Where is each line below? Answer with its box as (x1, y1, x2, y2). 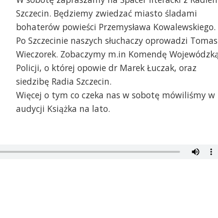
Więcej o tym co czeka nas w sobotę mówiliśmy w (16, 89, 215, 101)
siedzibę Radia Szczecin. (16, 75, 111, 88)
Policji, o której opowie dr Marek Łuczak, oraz (16, 62, 197, 74)
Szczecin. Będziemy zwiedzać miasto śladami (16, 7, 197, 19)
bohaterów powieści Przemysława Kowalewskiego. (16, 21, 216, 33)
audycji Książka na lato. (16, 103, 110, 115)
